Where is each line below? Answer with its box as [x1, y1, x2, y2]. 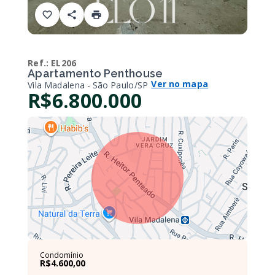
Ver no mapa [151, 78, 209, 90]
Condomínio [40, 250, 83, 260]
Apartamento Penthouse [28, 67, 163, 80]
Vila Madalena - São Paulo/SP [28, 79, 149, 91]
